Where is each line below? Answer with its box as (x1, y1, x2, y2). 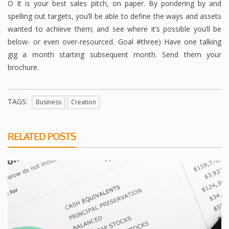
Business (36, 97, 61, 106)
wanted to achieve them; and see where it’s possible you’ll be (8, 24, 221, 34)
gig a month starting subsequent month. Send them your (8, 49, 221, 59)
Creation (71, 97, 96, 106)
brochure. (8, 62, 39, 72)
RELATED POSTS (8, 130, 76, 142)
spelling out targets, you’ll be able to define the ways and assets (8, 11, 221, 21)
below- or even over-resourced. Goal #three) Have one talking (8, 36, 221, 47)
